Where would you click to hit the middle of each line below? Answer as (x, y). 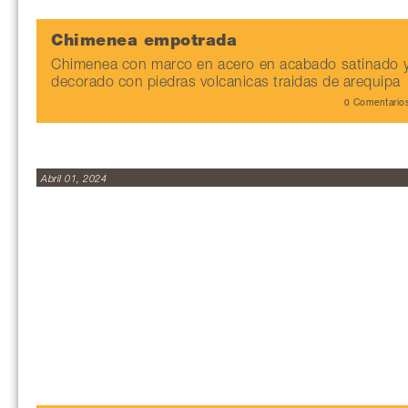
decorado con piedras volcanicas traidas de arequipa (226, 84)
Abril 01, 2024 (74, 180)
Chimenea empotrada (144, 42)
